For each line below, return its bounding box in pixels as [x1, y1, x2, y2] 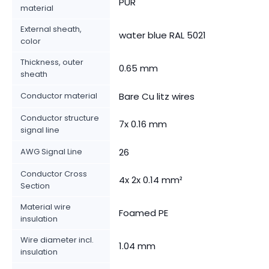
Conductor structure [20, 112, 99, 124]
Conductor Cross [20, 168, 87, 180]
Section [20, 180, 50, 192]
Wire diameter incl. [20, 234, 94, 246]
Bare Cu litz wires [119, 89, 195, 103]
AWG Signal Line [20, 145, 82, 157]
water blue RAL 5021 [119, 28, 206, 41]
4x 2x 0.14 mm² [119, 173, 183, 186]
